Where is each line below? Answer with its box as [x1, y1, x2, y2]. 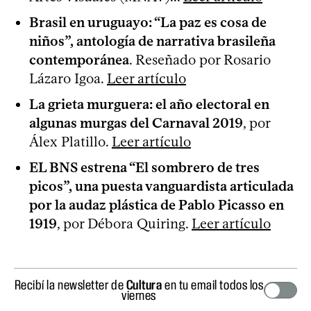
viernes [121, 287, 156, 303]
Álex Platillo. [29, 133, 112, 150]
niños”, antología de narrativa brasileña [29, 33, 276, 49]
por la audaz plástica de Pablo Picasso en [29, 196, 284, 213]
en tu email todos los [162, 277, 264, 292]
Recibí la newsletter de [14, 277, 126, 292]
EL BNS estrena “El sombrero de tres [29, 159, 260, 176]
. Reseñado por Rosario [129, 51, 271, 68]
